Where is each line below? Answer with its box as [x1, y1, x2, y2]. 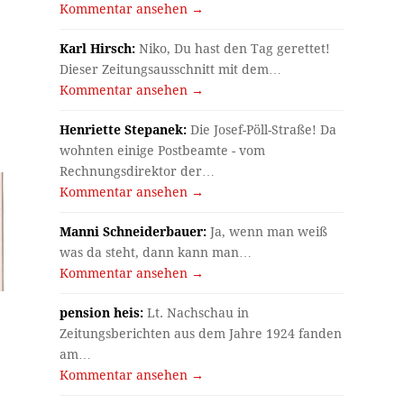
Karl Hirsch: [60, 41, 136, 57]
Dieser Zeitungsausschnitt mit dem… [60, 62, 282, 78]
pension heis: [60, 306, 144, 321]
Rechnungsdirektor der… [60, 164, 216, 179]
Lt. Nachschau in [143, 306, 250, 321]
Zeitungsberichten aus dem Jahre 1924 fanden [60, 326, 343, 342]
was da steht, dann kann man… [60, 245, 252, 261]
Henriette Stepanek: [60, 123, 188, 138]
